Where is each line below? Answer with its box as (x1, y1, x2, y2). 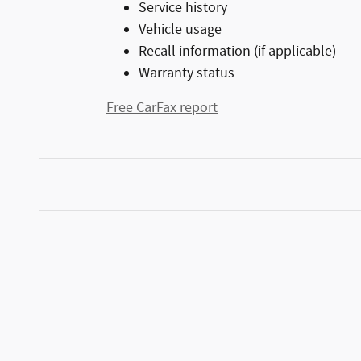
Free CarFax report (106, 98, 218, 118)
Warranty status (139, 64, 234, 84)
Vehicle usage (139, 20, 222, 40)
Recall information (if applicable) (139, 42, 336, 62)
